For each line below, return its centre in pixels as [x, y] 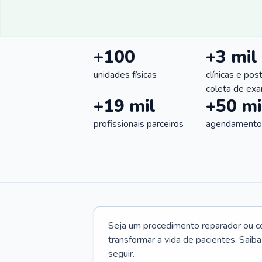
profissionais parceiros [139, 124]
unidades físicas [125, 75]
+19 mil [125, 106]
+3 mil [232, 57]
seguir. [121, 254]
